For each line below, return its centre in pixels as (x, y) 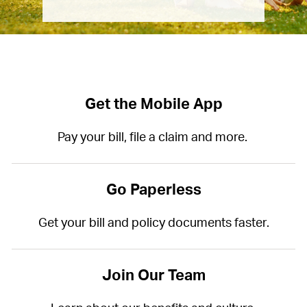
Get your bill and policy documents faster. (153, 223)
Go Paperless (153, 190)
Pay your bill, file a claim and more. (153, 138)
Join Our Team (153, 275)
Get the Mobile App (153, 104)
